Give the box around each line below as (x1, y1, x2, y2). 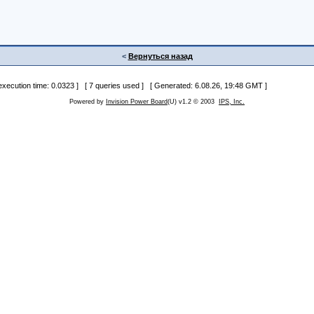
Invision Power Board (106, 98, 168, 106)
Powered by (69, 98, 106, 106)
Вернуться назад (128, 52, 193, 61)
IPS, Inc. (219, 98, 245, 106)
